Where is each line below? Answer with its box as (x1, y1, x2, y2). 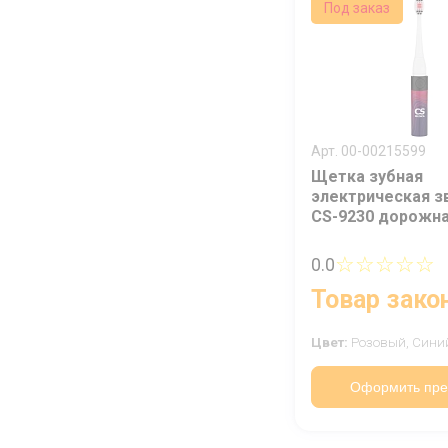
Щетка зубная (311, 167, 423, 187)
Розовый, (351, 335, 412, 351)
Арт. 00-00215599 (311, 143, 426, 160)
